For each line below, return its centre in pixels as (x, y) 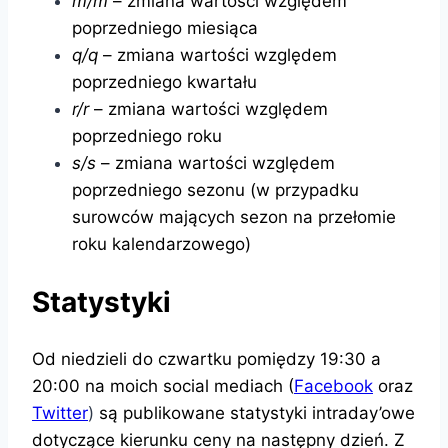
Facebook (333, 386)
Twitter (60, 413)
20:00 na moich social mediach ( (163, 386)
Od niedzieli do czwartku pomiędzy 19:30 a (206, 359)
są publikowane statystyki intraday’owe (257, 413)
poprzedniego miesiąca (165, 28)
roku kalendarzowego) (161, 244)
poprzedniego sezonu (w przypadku (215, 190)
